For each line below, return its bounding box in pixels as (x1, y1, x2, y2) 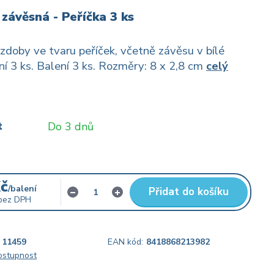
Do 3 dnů (48, 119, 94, 134)
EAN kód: (108, 236, 143, 248)
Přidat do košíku (148, 184, 229, 199)
